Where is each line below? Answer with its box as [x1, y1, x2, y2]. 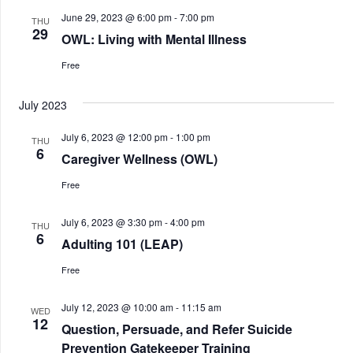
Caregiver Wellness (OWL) [61, 150, 217, 168]
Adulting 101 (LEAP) [61, 235, 183, 253]
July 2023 [19, 97, 67, 113]
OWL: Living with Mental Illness [61, 30, 247, 48]
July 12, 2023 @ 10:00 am [61, 300, 173, 314]
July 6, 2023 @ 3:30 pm [61, 215, 162, 229]
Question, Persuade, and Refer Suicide [61, 320, 292, 338]
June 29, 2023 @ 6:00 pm [61, 10, 172, 24]
